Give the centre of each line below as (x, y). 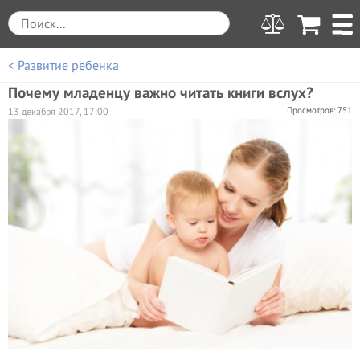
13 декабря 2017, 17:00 (58, 111)
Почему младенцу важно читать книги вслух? (161, 92)
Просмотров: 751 (319, 110)
